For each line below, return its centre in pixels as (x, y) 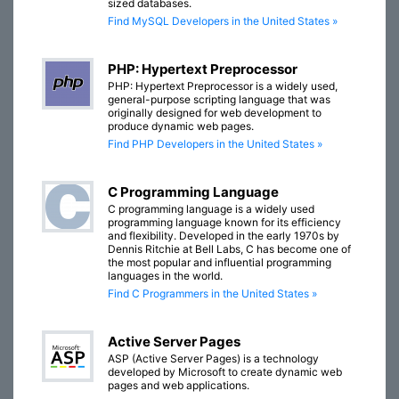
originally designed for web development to (215, 113)
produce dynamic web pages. (181, 126)
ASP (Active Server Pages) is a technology (213, 359)
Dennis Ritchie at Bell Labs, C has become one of (229, 249)
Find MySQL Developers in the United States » (223, 21)
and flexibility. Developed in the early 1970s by (224, 236)
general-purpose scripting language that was (219, 100)
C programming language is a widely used (211, 209)
